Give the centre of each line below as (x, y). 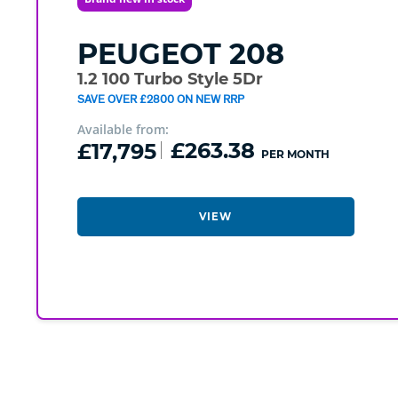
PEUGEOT (149, 54)
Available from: (123, 130)
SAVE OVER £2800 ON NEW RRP (160, 99)
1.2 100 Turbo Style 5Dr (170, 80)
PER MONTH (295, 155)
